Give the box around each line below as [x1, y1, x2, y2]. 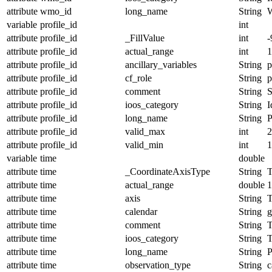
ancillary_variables [125, 59, 197, 70]
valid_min [125, 139, 163, 150]
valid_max [125, 126, 165, 137]
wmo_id [40, 5, 72, 16]
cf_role [125, 72, 152, 83]
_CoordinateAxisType [125, 166, 210, 177]
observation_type [125, 259, 191, 270]
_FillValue [125, 32, 165, 43]
